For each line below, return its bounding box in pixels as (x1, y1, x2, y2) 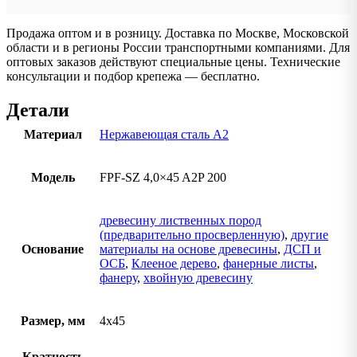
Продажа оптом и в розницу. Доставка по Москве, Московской (6, 26, 349, 41)
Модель (30, 171, 75, 185)
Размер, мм (20, 314, 85, 328)
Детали (6, 100, 69, 121)
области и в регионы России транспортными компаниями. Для (6, 41, 350, 55)
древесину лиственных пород (100, 214, 261, 228)
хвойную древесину (143, 271, 253, 285)
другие (291, 228, 328, 242)
